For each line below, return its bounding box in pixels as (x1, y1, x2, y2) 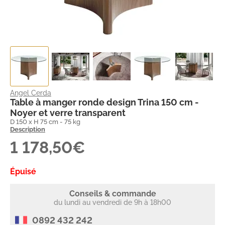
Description (10, 126, 45, 133)
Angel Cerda (10, 89, 51, 97)
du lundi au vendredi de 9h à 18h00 (54, 198, 171, 206)
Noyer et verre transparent (10, 107, 126, 118)
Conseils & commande (69, 189, 156, 198)
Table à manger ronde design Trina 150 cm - (10, 97, 199, 107)
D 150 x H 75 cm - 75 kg (10, 118, 80, 126)
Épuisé (10, 167, 36, 176)
